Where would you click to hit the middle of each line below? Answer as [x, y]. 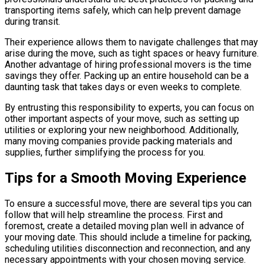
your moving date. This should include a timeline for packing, [128, 237]
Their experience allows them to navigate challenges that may [131, 42]
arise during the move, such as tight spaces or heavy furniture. [132, 54]
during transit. [32, 22]
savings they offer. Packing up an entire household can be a [127, 76]
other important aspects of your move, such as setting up [122, 119]
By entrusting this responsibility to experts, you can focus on [129, 108]
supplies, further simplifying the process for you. [105, 153]
